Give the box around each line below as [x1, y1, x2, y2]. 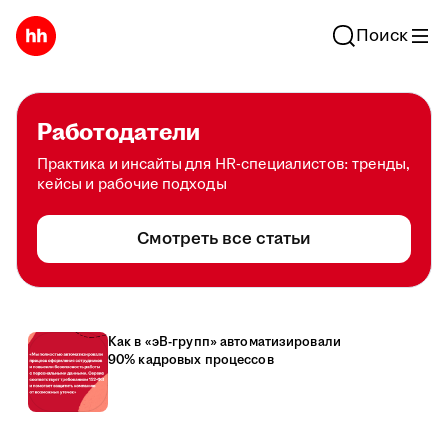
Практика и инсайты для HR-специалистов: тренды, [37, 154, 411, 175]
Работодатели [37, 116, 200, 150]
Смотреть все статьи [137, 227, 311, 251]
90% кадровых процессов [108, 351, 274, 369]
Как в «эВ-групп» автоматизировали [108, 333, 341, 351]
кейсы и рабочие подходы [37, 174, 227, 195]
